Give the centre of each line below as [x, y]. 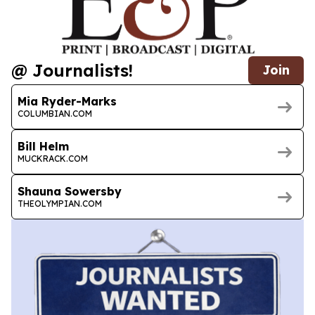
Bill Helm [43, 146]
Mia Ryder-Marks [67, 101]
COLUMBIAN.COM [55, 113]
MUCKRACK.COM [53, 158]
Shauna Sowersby [70, 191]
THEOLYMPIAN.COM [60, 203]
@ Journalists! [72, 71]
